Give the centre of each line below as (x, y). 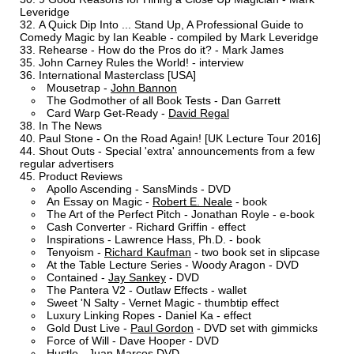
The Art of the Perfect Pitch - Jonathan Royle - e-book (181, 215)
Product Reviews (81, 177)
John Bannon (144, 88)
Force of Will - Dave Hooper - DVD (133, 341)
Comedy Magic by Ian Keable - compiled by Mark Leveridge (169, 38)
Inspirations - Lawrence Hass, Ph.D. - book (154, 240)
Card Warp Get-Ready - (107, 113)
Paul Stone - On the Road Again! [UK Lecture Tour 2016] (180, 139)
